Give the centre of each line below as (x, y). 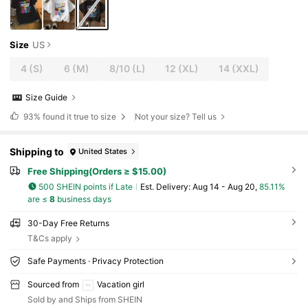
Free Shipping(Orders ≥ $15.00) (97, 172)
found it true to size (79, 116)
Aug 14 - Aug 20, (225, 186)
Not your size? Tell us (176, 116)
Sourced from (53, 285)
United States (103, 151)
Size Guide (47, 98)
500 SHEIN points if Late (86, 186)
